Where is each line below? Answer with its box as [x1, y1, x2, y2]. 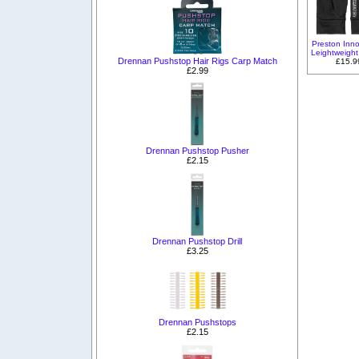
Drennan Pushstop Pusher [145, 146, 249, 156]
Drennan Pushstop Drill [152, 236, 242, 247]
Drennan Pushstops [158, 317, 236, 327]
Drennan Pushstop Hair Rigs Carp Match [117, 55, 277, 66]
